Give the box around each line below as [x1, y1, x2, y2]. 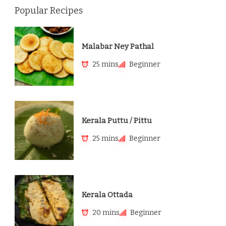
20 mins [92, 208, 120, 217]
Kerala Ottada [82, 190, 133, 199]
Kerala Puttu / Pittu [82, 116, 152, 125]
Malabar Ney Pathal [82, 41, 154, 51]
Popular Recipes [15, 5, 83, 17]
